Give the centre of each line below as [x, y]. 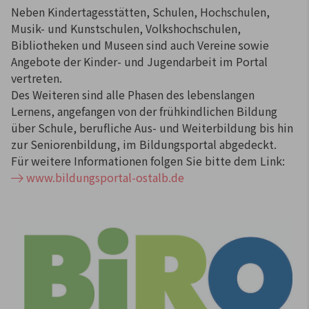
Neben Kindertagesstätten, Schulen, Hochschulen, [140, 11]
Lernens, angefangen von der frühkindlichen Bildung [144, 111]
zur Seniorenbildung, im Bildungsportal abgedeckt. [144, 144]
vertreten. [37, 78]
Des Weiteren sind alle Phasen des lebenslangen [133, 94]
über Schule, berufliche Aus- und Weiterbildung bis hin [152, 127]
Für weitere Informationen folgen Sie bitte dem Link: [148, 160]
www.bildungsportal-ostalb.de [105, 177]
